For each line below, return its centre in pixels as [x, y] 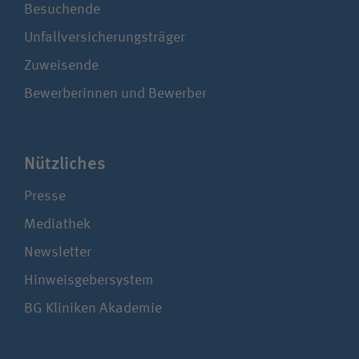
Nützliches [65, 164]
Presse [45, 197]
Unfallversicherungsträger [105, 38]
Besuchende [62, 10]
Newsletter [58, 253]
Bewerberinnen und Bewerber [115, 94]
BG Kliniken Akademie [93, 309]
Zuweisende [61, 66]
